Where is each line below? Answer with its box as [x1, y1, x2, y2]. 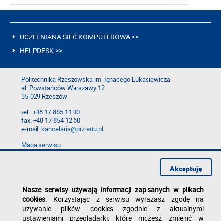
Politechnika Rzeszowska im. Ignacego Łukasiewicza [21, 75, 170, 84]
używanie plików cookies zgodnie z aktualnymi [22, 204, 204, 213]
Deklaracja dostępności [21, 149, 87, 158]
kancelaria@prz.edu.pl [41, 125, 103, 134]
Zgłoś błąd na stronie [21, 166, 80, 175]
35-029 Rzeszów [21, 92, 67, 101]
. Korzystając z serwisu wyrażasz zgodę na [45, 194, 204, 204]
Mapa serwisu [21, 141, 61, 149]
